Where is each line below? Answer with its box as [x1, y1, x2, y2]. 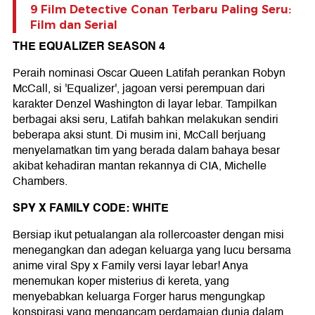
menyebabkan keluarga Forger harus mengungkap [13, 288, 265, 307]
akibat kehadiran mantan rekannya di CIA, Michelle [13, 157, 266, 176]
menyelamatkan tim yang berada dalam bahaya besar [13, 141, 280, 160]
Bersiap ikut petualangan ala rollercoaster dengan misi [13, 226, 284, 245]
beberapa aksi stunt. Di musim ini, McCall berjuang [13, 126, 266, 145]
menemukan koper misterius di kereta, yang [13, 272, 229, 291]
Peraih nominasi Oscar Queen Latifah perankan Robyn [13, 64, 285, 83]
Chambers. [13, 172, 67, 191]
